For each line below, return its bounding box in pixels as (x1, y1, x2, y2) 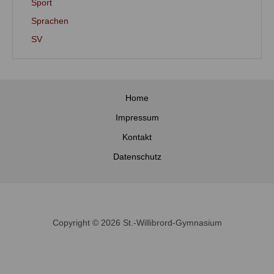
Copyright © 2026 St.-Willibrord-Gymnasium (52, 218, 222, 228)
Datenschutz (113, 152, 161, 162)
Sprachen (31, 16, 68, 26)
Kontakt (122, 133, 152, 143)
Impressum (115, 113, 159, 123)
